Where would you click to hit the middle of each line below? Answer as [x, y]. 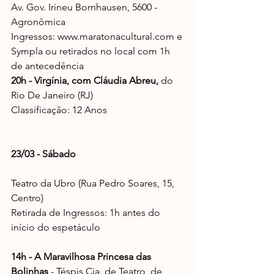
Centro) [27, 198]
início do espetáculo [56, 227]
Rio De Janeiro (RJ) [52, 95]
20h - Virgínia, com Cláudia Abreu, [85, 80]
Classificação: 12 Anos [59, 110]
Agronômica [38, 22]
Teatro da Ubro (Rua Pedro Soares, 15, [94, 183]
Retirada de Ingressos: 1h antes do [87, 213]
